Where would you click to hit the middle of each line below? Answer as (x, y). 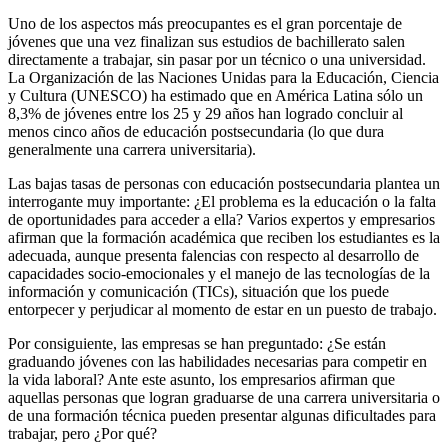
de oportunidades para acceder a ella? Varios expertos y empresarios (221, 220)
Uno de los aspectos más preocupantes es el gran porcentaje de (205, 24)
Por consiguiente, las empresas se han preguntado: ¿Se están (197, 344)
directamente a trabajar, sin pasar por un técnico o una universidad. (217, 60)
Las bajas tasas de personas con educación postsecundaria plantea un (224, 184)
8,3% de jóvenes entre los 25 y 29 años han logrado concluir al (205, 114)
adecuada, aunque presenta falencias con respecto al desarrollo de (213, 256)
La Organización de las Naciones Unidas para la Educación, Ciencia (223, 78)
